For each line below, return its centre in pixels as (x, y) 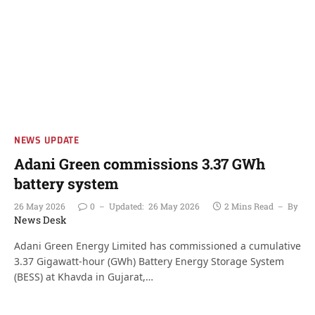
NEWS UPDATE (47, 140)
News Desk (40, 220)
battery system (66, 184)
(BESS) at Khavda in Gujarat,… (84, 277)
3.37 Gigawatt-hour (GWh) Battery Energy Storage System (149, 261)
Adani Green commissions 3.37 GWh (140, 164)
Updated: (126, 206)
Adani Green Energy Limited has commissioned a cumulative (157, 246)
